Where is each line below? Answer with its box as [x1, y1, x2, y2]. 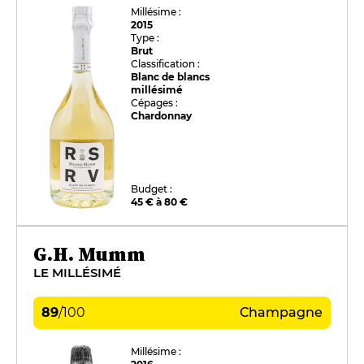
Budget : [131, 182, 173, 195]
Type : [131, 31, 160, 44]
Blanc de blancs [131, 70, 210, 83]
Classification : [131, 57, 201, 70]
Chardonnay [131, 109, 193, 122]
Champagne [240, 304, 323, 320]
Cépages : [131, 96, 179, 109]
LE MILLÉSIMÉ [33, 264, 121, 280]
